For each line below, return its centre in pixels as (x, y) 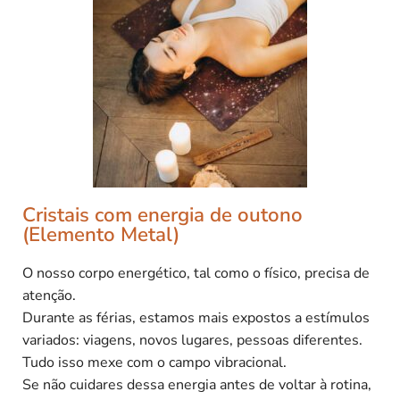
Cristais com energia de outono (162, 214)
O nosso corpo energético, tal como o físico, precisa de (196, 273)
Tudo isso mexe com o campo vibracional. (154, 362)
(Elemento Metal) (101, 234)
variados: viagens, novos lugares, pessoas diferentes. (192, 340)
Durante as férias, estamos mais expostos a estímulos (196, 317)
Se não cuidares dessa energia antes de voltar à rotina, (197, 384)
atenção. (49, 295)
